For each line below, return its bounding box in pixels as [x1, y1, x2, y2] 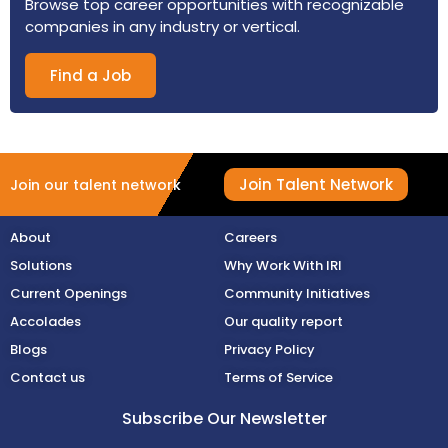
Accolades [10, 312, 81, 331]
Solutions [10, 256, 72, 275]
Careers [224, 228, 277, 247]
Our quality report [224, 312, 343, 331]
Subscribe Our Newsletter [121, 407, 327, 430]
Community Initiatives [224, 284, 370, 303]
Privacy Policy [224, 340, 315, 359]
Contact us [10, 368, 85, 387]
